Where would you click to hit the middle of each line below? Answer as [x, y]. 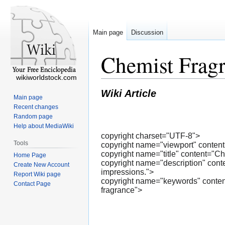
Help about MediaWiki [44, 126]
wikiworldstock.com [46, 77]
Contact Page [32, 184]
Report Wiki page [37, 174]
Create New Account [42, 164]
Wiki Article [129, 93]
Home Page [30, 155]
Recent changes [36, 107]
